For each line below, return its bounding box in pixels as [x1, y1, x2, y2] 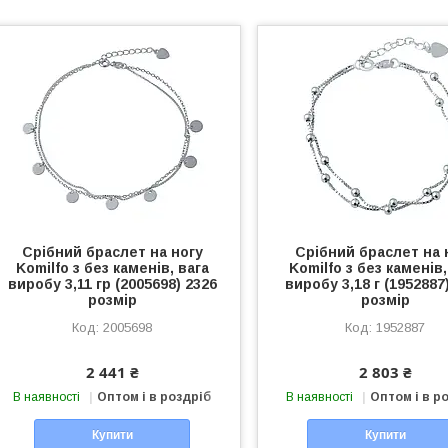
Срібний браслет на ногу [21, 244, 203, 260]
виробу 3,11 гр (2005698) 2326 [7, 276, 217, 292]
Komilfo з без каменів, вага [15, 260, 209, 276]
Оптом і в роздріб [97, 390, 212, 404]
